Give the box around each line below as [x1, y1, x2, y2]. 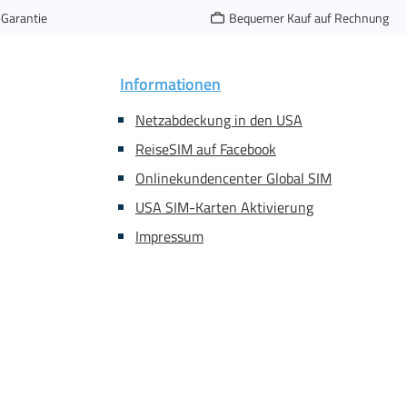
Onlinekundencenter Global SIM [135, 167, 332, 189]
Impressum [135, 225, 203, 247]
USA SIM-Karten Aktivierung [135, 196, 313, 218]
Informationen [120, 72, 221, 96]
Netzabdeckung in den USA [135, 109, 303, 131]
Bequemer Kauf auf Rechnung [228, 7, 389, 27]
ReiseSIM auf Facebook [135, 138, 276, 160]
